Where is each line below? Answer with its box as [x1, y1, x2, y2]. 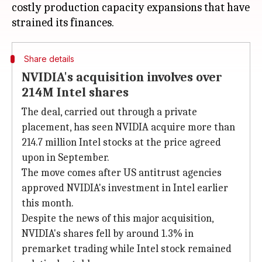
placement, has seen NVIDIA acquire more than [22, 121, 235, 133]
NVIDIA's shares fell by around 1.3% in [22, 227, 194, 240]
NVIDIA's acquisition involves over [22, 70, 222, 85]
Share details [23, 54, 74, 64]
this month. [22, 197, 74, 209]
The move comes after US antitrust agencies [22, 167, 222, 179]
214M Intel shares [22, 85, 129, 100]
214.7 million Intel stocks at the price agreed [22, 136, 221, 149]
